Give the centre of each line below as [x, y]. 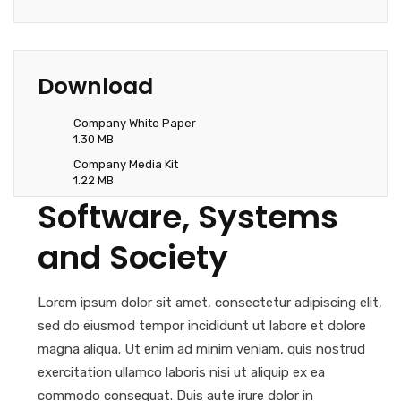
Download [95, 86]
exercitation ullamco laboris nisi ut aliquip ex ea [181, 372]
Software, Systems [188, 217]
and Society [133, 257]
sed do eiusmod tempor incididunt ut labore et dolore [202, 326]
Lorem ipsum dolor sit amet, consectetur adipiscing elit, [210, 303]
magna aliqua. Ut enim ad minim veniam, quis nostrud [201, 349]
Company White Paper [135, 123]
